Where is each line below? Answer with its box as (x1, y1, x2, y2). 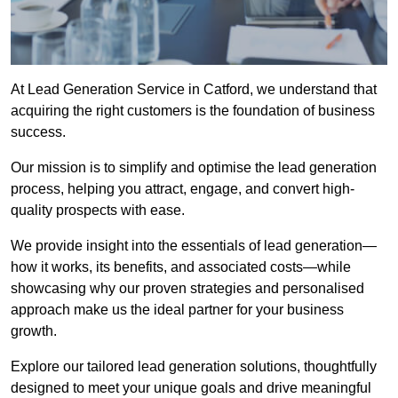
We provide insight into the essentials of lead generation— (11, 238, 377, 254)
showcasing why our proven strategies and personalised (11, 281, 364, 297)
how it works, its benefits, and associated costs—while (11, 259, 351, 275)
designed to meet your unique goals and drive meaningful (11, 380, 371, 396)
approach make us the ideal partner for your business (11, 302, 344, 318)
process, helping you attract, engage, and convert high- (11, 181, 354, 197)
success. (11, 124, 66, 140)
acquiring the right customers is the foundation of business (11, 103, 375, 119)
